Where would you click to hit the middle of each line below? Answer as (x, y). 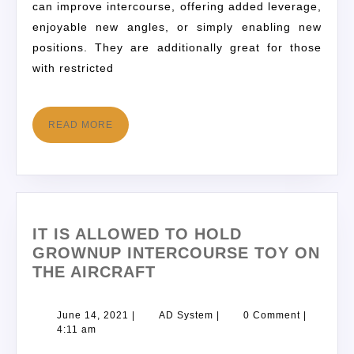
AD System (186, 315)
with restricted (73, 68)
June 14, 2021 (93, 315)
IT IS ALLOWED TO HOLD (137, 233)
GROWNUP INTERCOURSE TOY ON (176, 252)
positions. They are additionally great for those (177, 48)
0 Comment (272, 315)
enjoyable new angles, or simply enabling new (177, 27)
